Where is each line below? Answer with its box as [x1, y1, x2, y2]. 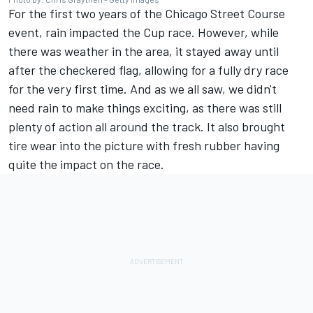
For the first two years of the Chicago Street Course [8, 6, 285, 22]
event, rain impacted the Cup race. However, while [8, 24, 279, 41]
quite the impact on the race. [8, 156, 164, 173]
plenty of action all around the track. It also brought [8, 119, 285, 135]
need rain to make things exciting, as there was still [8, 100, 282, 116]
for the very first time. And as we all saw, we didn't [8, 81, 277, 97]
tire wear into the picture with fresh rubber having [8, 138, 279, 154]
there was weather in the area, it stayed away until [8, 43, 279, 59]
